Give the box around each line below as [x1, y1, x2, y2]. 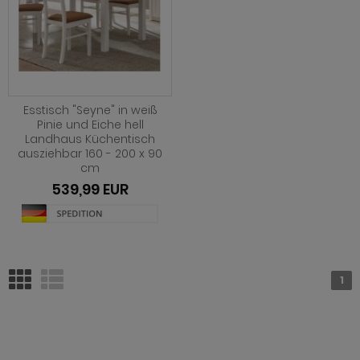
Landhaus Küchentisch [25, 131, 155, 148]
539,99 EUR [51, 179, 129, 200]
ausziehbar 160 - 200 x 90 [18, 145, 162, 162]
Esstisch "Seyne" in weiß [22, 102, 157, 119]
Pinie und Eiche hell [36, 117, 144, 133]
